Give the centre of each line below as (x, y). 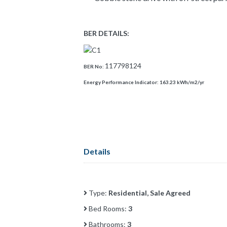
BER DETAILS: (106, 33)
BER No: (94, 66)
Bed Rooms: (108, 208)
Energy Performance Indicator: (122, 82)
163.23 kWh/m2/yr (182, 82)
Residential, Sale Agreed (149, 193)
